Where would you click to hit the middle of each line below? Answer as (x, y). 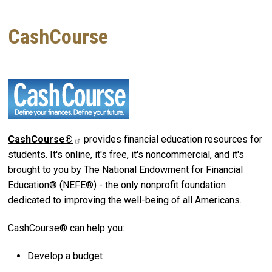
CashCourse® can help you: (66, 228)
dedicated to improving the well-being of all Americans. (125, 200)
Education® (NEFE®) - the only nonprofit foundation (117, 185)
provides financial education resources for (172, 140)
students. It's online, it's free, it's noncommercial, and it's (126, 155)
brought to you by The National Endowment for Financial (125, 170)
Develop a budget (65, 256)
